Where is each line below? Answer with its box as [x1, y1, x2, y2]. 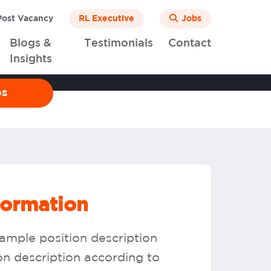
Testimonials [84, 39, 153, 48]
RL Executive [79, 15, 134, 23]
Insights [9, 54, 52, 64]
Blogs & [10, 39, 52, 48]
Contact [168, 39, 211, 48]
